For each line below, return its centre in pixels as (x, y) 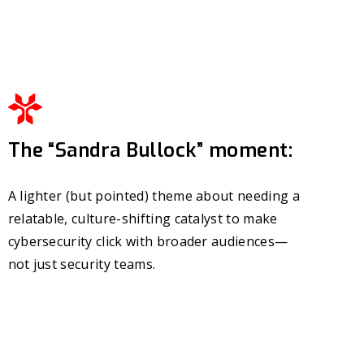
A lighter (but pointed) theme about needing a (154, 196)
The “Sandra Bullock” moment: (150, 151)
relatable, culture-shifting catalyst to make (143, 219)
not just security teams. (82, 264)
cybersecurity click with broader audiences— (148, 242)
